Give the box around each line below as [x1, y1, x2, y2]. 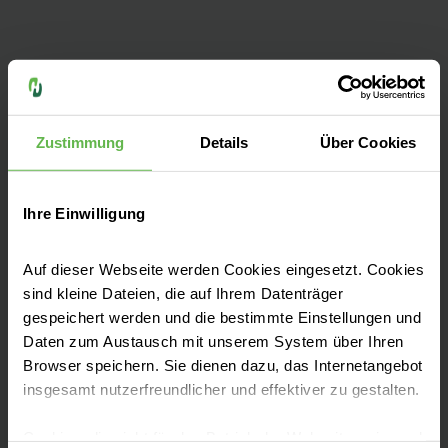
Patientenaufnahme [54, 244, 215, 260]
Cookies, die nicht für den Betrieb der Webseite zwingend [23, 428, 422, 446]
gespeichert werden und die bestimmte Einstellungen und [23, 308, 421, 326]
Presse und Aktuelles [54, 390, 223, 406]
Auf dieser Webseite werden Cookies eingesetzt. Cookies [23, 260, 424, 278]
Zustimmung [35, 133, 125, 151]
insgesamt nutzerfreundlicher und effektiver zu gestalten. [23, 380, 420, 398]
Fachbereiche [54, 98, 160, 114]
